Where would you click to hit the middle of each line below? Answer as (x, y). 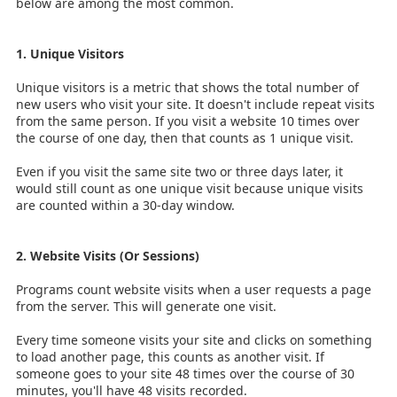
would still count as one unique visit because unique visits (190, 188)
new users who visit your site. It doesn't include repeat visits (195, 104)
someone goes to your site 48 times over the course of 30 (185, 373)
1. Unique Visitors (70, 53)
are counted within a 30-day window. (125, 205)
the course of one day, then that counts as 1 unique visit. (185, 137)
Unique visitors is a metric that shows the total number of (187, 87)
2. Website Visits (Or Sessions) (108, 255)
